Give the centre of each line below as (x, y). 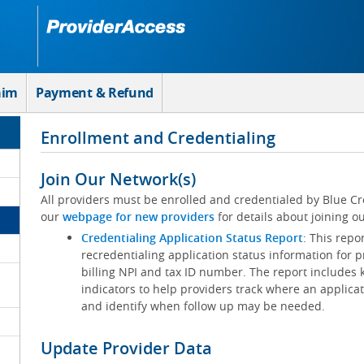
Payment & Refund (95, 93)
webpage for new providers (138, 217)
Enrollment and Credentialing (158, 138)
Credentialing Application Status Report (192, 238)
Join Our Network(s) (118, 179)
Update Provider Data (126, 348)
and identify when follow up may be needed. (204, 306)
